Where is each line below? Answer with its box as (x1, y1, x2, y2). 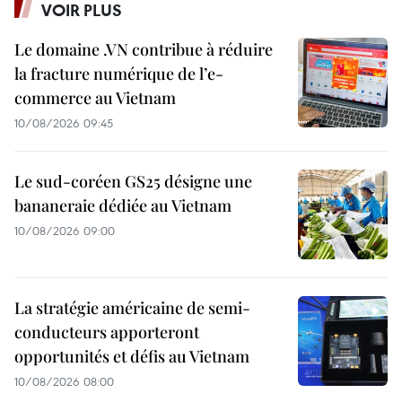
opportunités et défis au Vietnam (14, 345, 249, 367)
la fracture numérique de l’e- (14, 62, 223, 84)
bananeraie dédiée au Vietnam (14, 194, 232, 216)
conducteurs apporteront (14, 320, 199, 343)
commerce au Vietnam (14, 86, 176, 109)
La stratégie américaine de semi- (14, 296, 250, 319)
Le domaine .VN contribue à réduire (14, 38, 273, 60)
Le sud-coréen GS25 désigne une (14, 170, 252, 192)
